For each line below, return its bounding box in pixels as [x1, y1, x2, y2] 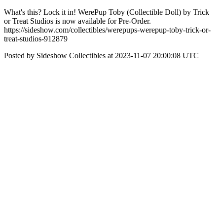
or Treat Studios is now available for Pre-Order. [4, 17, 151, 25]
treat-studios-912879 [4, 35, 68, 43]
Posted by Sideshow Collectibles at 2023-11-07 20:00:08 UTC [4, 51, 199, 60]
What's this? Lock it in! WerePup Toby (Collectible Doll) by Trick [4, 8, 209, 16]
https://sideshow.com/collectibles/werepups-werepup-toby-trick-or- [4, 26, 211, 34]
